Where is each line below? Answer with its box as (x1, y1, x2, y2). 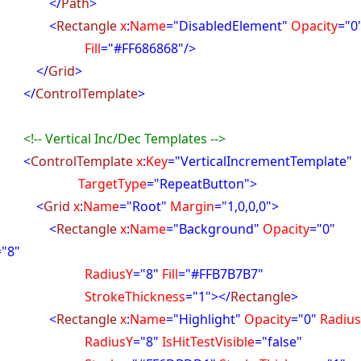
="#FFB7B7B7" (178, 265, 264, 283)
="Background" (166, 220, 260, 238)
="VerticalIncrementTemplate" (168, 152, 353, 170)
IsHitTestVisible (159, 333, 255, 351)
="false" (255, 333, 303, 351)
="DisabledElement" (166, 17, 288, 35)
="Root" (119, 197, 168, 215)
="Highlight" (166, 310, 242, 328)
